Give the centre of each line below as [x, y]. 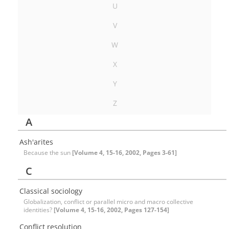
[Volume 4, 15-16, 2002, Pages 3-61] [124, 153]
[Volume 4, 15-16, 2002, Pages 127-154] [111, 210]
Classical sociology [51, 191]
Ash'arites [36, 142]
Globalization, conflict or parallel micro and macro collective [108, 202]
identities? [39, 210]
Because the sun [48, 153]
